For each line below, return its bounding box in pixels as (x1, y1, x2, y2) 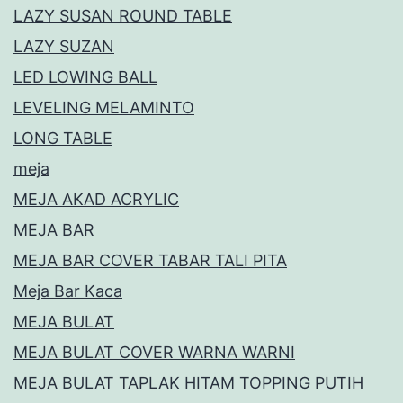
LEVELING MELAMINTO (13, 98, 194, 118)
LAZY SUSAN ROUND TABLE (13, 6, 232, 26)
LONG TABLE (13, 129, 112, 148)
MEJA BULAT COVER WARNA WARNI (13, 343, 295, 363)
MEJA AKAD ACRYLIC (13, 190, 179, 210)
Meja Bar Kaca (13, 282, 122, 301)
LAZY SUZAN (13, 37, 114, 57)
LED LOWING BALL (13, 67, 157, 87)
